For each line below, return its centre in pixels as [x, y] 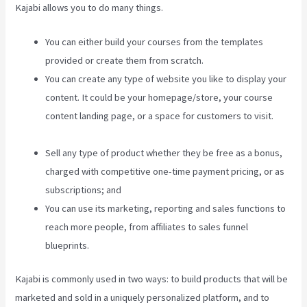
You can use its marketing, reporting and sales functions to [166, 209]
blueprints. [67, 246]
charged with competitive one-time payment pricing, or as [165, 172]
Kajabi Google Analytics [94, 135]
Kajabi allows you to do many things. [89, 8]
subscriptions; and [84, 190]
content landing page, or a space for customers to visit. [160, 116]
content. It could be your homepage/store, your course [159, 98]
